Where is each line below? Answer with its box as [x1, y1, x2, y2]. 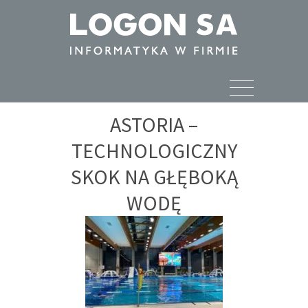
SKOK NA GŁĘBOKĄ [70, 164, 238, 190]
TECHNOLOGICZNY [71, 137, 237, 164]
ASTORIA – [110, 111, 198, 137]
